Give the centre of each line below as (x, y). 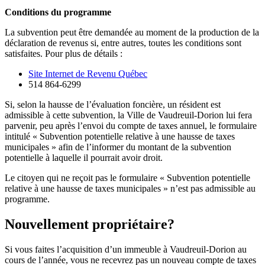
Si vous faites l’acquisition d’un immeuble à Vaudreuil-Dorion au (126, 249)
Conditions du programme (58, 12)
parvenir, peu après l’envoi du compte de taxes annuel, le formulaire (131, 126)
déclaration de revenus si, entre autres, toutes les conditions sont (123, 43)
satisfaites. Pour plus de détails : (64, 54)
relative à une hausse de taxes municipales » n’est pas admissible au (130, 189)
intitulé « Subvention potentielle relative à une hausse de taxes (120, 137)
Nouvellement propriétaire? (90, 224)
